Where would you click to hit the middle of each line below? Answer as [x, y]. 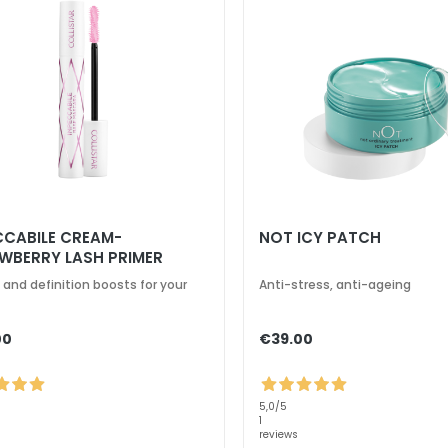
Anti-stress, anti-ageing [335, 284]
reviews [279, 434]
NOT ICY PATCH [320, 237]
